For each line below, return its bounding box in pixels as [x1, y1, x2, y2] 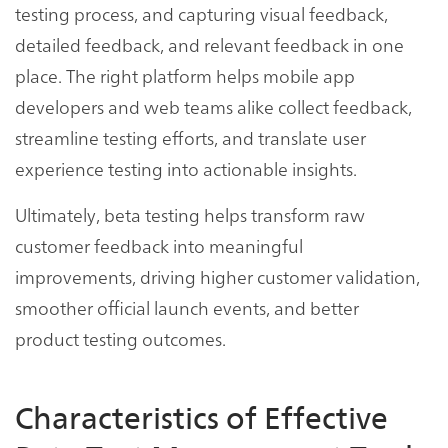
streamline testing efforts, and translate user [15, 125, 366, 151]
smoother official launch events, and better [15, 295, 359, 321]
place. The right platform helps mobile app [15, 63, 355, 89]
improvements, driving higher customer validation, [15, 264, 420, 290]
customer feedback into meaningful [15, 233, 303, 259]
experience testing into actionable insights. [15, 156, 357, 182]
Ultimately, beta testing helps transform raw [15, 202, 365, 228]
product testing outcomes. [15, 326, 226, 352]
